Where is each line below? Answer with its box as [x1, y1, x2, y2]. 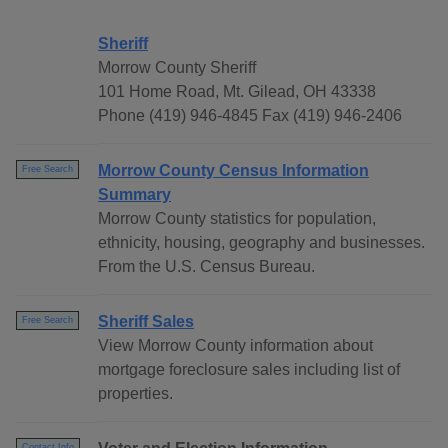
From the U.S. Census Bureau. [98, 258, 315, 276]
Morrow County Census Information [98, 162, 369, 180]
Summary [98, 186, 171, 204]
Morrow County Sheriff [98, 59, 256, 77]
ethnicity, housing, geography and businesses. [98, 234, 425, 252]
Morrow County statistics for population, [98, 210, 376, 228]
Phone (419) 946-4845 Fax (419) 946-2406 [98, 107, 402, 125]
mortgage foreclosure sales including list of [98, 361, 400, 379]
